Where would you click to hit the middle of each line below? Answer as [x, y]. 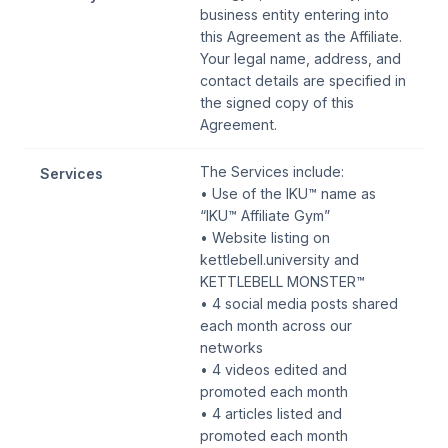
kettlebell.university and [279, 259]
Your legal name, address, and [300, 58]
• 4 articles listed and [271, 413]
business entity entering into [294, 14]
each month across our [276, 325]
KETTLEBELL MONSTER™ [282, 281]
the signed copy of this [277, 102]
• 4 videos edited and [273, 369]
